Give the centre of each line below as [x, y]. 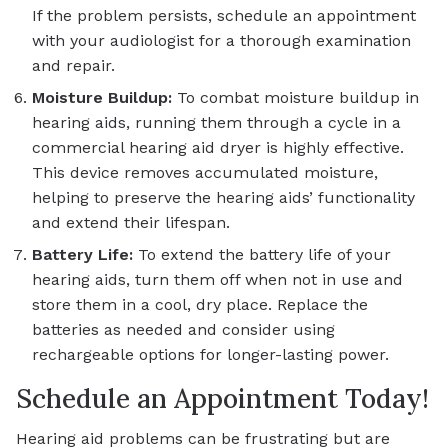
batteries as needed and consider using [183, 330]
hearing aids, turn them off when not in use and [217, 280]
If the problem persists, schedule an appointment [224, 16]
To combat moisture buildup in [295, 98]
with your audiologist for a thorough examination [221, 41]
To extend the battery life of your [262, 255]
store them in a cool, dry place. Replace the [200, 305]
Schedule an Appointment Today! [222, 399]
